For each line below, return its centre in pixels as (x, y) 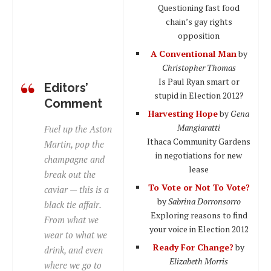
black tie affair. (73, 204)
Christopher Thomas (199, 67)
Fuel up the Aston (78, 129)
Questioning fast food (199, 7)
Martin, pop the (74, 144)
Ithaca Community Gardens (199, 141)
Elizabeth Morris (199, 261)
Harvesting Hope (183, 113)
